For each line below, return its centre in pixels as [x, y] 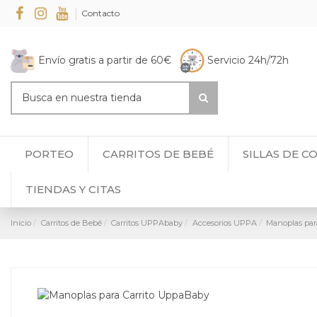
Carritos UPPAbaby [147, 223]
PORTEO [49, 154]
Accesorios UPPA [224, 223]
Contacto [101, 13]
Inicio [21, 223]
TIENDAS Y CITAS [73, 190]
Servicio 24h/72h [248, 60]
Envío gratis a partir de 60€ [108, 60]
